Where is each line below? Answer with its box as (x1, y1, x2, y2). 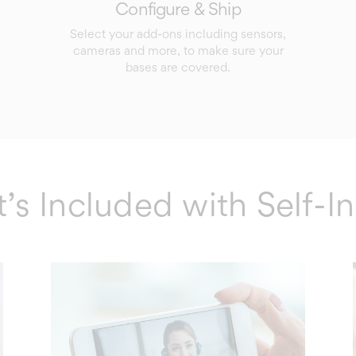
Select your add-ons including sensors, (70, 25, 286, 41)
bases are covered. (126, 59, 230, 75)
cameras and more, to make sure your (72, 42, 284, 58)
